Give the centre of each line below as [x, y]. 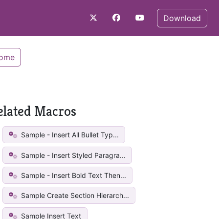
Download [182, 18]
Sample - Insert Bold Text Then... [73, 175]
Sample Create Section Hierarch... [74, 196]
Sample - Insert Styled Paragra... [73, 155]
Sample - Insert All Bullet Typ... [69, 135]
